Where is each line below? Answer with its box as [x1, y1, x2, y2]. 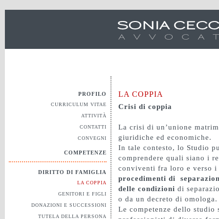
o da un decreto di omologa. [118, 195, 218, 203]
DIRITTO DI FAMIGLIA [38, 169, 107, 175]
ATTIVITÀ [81, 113, 107, 118]
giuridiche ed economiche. [118, 133, 212, 141]
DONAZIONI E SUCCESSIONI [31, 202, 107, 208]
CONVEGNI [78, 135, 107, 141]
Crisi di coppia [118, 103, 172, 110]
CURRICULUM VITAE [51, 102, 107, 107]
